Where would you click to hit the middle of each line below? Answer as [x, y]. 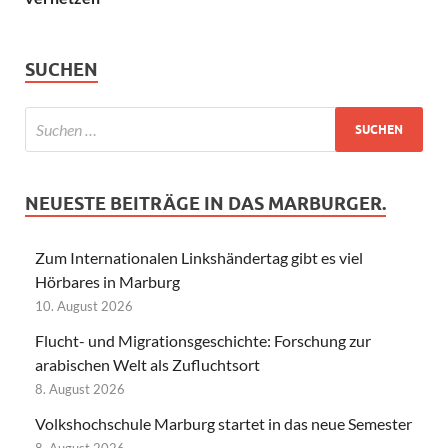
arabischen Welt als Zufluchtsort [147, 365]
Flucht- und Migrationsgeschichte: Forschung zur [203, 341]
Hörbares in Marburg [107, 282]
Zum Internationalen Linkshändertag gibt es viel [199, 258]
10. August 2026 [84, 306]
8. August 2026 [80, 389]
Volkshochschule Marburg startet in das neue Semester [223, 424]
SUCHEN [61, 70]
